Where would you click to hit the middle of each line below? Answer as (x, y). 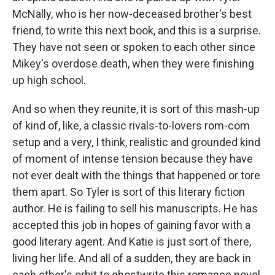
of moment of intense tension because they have (133, 159)
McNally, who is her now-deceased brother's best (132, 14)
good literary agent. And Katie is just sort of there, (132, 242)
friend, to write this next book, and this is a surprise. (137, 30)
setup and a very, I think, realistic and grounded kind (136, 142)
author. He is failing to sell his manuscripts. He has (135, 208)
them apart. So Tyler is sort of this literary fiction (129, 192)
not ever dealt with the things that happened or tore (136, 175)
